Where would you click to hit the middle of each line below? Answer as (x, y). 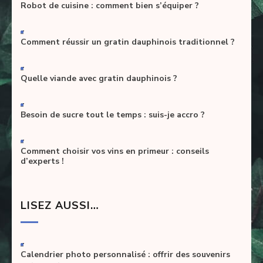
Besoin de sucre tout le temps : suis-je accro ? (113, 115)
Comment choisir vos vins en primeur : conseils (115, 151)
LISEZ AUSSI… (60, 206)
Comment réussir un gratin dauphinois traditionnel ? (128, 42)
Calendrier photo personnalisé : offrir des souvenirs (125, 255)
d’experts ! (42, 161)
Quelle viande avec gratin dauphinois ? (99, 79)
